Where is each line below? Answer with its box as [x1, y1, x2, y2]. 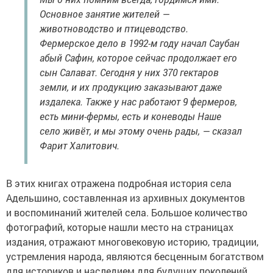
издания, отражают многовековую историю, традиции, [6, 235, 258, 248]
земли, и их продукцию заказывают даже [40, 80, 222, 93]
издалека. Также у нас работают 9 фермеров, [40, 94, 237, 108]
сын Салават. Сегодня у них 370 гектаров [40, 65, 219, 79]
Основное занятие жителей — [40, 7, 169, 20]
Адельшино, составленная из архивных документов [6, 191, 245, 204]
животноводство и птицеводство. [40, 21, 188, 35]
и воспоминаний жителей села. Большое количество [6, 205, 247, 219]
